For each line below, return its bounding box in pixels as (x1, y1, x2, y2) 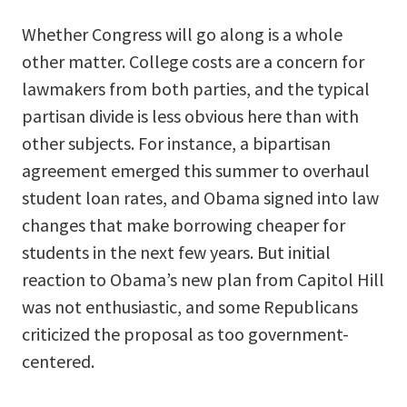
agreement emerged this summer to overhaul (22, 159, 370, 183)
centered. (22, 350, 94, 373)
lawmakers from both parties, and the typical (22, 77, 370, 101)
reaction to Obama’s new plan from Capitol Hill (22, 268, 384, 292)
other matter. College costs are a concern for (22, 50, 364, 74)
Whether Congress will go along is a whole (22, 23, 342, 46)
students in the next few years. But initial (22, 241, 331, 264)
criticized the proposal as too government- (22, 323, 349, 346)
